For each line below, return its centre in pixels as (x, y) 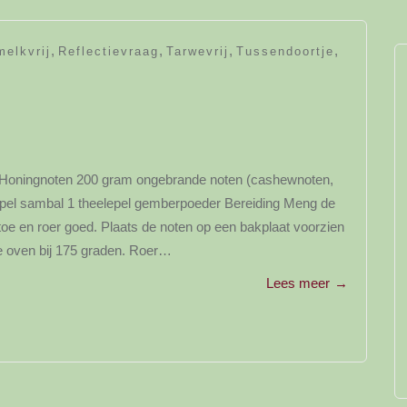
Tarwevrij (198, 51)
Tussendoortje (285, 51)
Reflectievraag (109, 51)
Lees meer (298, 283)
